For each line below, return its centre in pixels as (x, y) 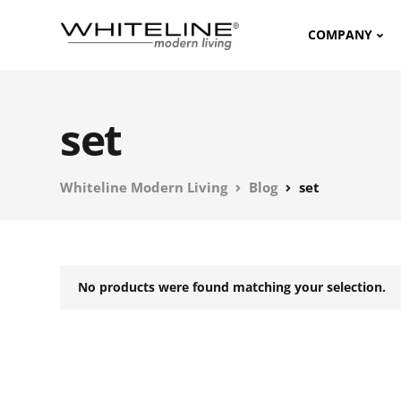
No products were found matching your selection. (232, 287)
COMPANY (341, 34)
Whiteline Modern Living (144, 187)
